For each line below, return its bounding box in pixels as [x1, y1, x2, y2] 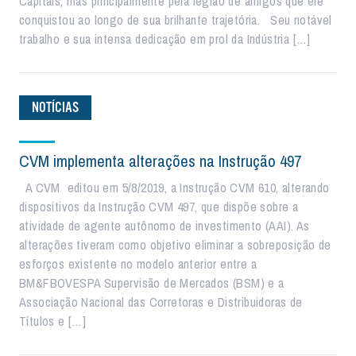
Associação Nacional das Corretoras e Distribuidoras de [19, 293, 303, 311]
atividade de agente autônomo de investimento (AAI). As [19, 217, 310, 234]
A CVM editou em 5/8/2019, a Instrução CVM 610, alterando [19, 179, 330, 196]
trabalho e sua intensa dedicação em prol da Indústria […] [19, 30, 311, 48]
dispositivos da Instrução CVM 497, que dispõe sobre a [19, 198, 299, 215]
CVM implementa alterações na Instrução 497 [19, 150, 301, 172]
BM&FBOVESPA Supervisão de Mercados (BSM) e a [19, 274, 284, 292]
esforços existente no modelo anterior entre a [19, 255, 257, 273]
